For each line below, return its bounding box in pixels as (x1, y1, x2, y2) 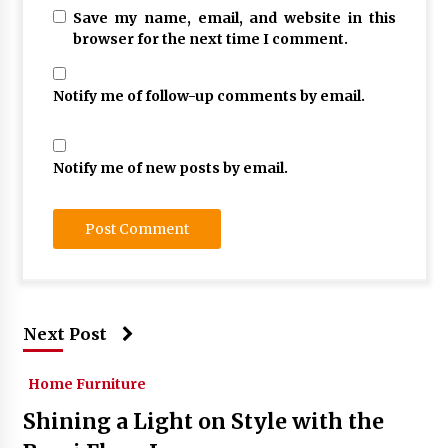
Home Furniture (27, 375, 146, 393)
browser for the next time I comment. (72, 30, 348, 48)
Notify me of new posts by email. (52, 159, 288, 177)
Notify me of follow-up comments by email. (52, 87, 365, 105)
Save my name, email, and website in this (72, 9, 396, 27)
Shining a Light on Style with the (22, 408, 384, 435)
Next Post (22, 324, 107, 344)
